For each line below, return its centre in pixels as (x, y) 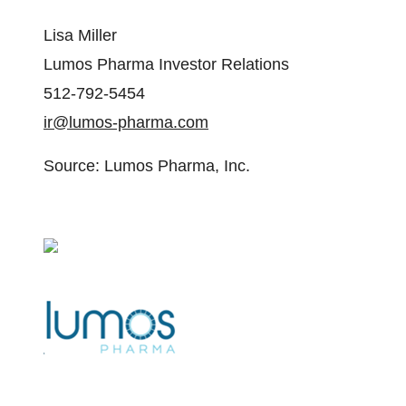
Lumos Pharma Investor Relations (166, 64)
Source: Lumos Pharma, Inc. (147, 166)
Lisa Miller (80, 35)
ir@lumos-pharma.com (126, 122)
